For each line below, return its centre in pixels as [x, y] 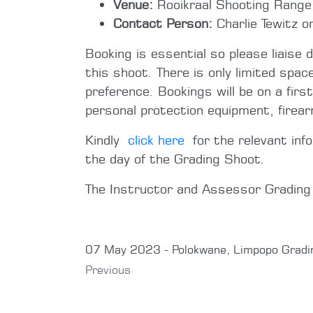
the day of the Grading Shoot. [175, 158]
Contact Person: [163, 23]
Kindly [107, 139]
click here [156, 139]
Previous [108, 269]
